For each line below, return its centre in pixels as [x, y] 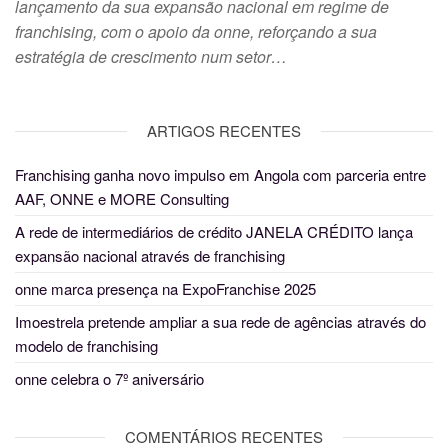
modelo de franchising [86, 346]
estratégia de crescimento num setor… [151, 57]
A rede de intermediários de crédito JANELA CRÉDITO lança [214, 232]
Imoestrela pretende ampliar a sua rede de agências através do [220, 322]
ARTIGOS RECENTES [224, 131]
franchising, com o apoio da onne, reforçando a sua [196, 32]
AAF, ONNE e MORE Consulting [122, 199]
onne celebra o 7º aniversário [109, 379]
